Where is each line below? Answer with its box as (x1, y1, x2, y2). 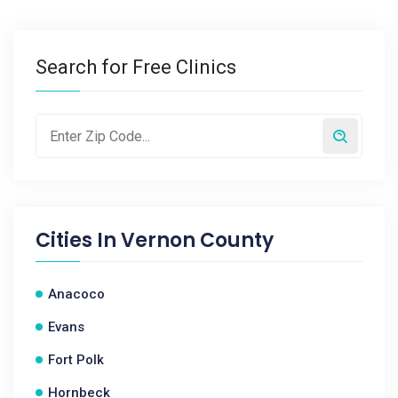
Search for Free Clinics (36, 56, 236, 78)
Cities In (36, 227, 121, 254)
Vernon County (121, 227, 274, 254)
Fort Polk (48, 352, 104, 368)
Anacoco (48, 286, 105, 302)
